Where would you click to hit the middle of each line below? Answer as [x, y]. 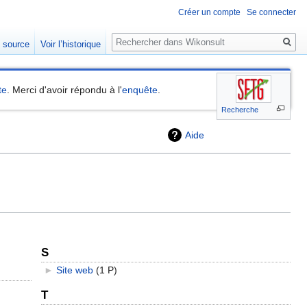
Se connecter [271, 13]
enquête [140, 90]
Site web [74, 270]
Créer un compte [209, 13]
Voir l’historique [71, 45]
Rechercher [149, 35]
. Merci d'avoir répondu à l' [65, 90]
